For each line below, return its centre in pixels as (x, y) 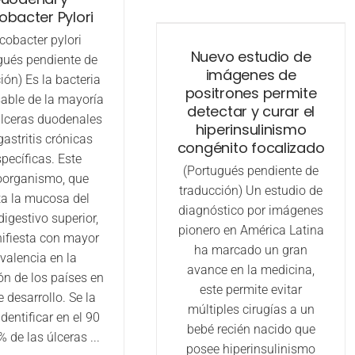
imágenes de (251, 75)
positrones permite (251, 93)
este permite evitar (251, 290)
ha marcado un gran (251, 250)
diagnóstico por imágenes (251, 210)
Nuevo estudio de (251, 57)
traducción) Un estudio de (251, 191)
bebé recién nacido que (251, 329)
